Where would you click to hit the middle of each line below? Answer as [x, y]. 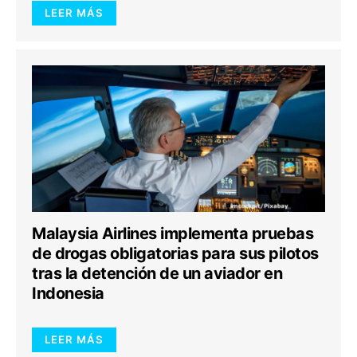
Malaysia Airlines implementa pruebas [173, 233]
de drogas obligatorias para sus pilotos [175, 253]
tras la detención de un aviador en [157, 273]
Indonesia [68, 293]
